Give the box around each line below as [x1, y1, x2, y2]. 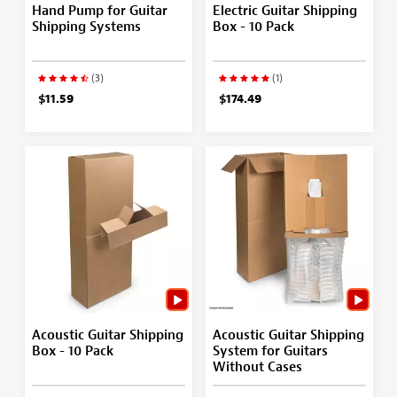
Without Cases [212, 358, 302, 376]
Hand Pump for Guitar [31, 2, 167, 19]
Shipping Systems [31, 18, 141, 35]
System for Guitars [212, 342, 328, 360]
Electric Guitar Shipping [212, 2, 357, 19]
